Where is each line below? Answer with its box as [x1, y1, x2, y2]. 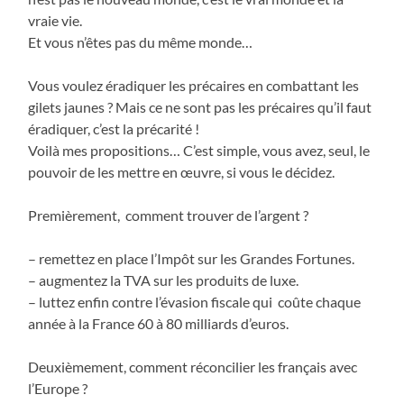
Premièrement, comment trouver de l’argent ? [28, 206, 309, 224]
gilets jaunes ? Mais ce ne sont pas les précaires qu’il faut [28, 97, 372, 115]
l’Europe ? [28, 379, 88, 397]
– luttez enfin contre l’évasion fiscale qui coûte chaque [28, 292, 362, 310]
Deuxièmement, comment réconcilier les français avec [28, 357, 358, 375]
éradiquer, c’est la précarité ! [28, 119, 200, 137]
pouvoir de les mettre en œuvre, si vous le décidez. [28, 162, 335, 180]
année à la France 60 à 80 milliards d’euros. [28, 314, 289, 332]
